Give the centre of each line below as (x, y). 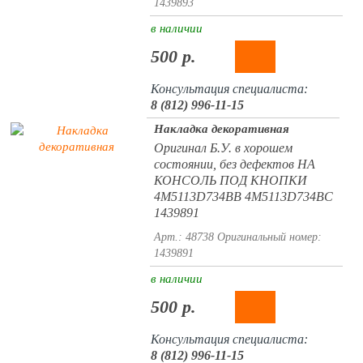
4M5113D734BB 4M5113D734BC (243, 196)
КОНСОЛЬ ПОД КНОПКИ (230, 180)
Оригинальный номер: (269, 237)
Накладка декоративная (221, 129)
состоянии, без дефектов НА (234, 164)
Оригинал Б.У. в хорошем (223, 148)
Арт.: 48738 (184, 237)
